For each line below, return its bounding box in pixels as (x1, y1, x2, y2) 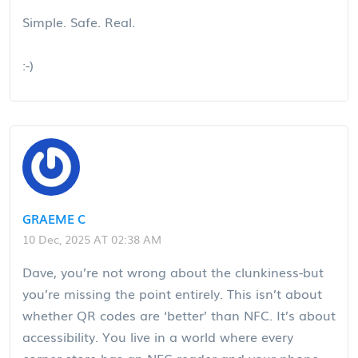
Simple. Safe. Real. (22, 11, 135, 31)
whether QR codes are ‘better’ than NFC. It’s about (22, 304, 336, 324)
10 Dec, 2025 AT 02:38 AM (22, 230, 161, 247)
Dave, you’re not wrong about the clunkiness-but (22, 261, 324, 281)
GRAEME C (22, 209, 86, 227)
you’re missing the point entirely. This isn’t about (22, 283, 322, 303)
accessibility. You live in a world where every (22, 326, 293, 346)
